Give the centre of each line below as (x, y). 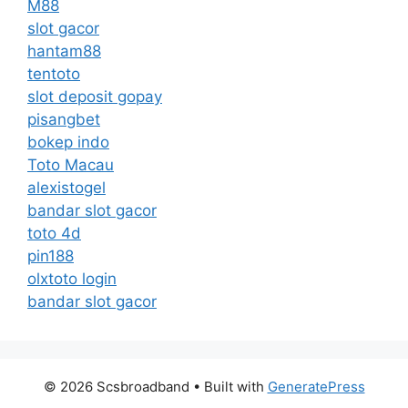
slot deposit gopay (95, 96)
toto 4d (54, 233)
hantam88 (64, 51)
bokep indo (68, 142)
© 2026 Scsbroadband (116, 386)
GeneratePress (316, 386)
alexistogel (66, 187)
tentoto (54, 73)
